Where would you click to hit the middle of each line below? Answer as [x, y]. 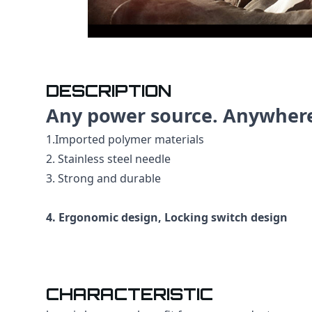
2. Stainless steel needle [108, 158]
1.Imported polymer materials [125, 139]
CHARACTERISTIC [129, 294]
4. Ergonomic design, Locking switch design [166, 217]
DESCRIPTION [108, 90]
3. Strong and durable [103, 178]
